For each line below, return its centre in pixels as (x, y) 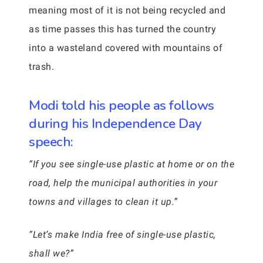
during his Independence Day (115, 124)
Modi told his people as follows (122, 105)
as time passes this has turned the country (122, 29)
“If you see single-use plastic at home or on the (131, 164)
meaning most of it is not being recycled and (127, 10)
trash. (41, 67)
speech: (51, 142)
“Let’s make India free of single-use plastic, (122, 235)
